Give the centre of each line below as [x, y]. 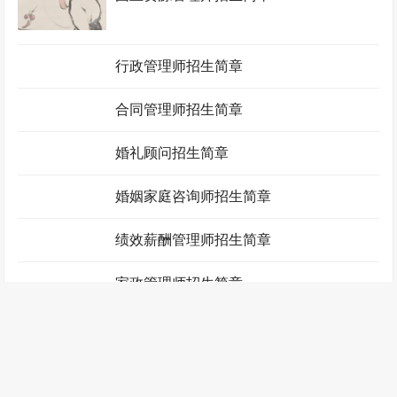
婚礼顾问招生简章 [172, 209]
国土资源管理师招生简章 [194, 23]
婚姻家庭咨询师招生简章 [194, 280]
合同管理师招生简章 [179, 166]
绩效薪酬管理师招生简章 [194, 352]
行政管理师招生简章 [179, 94]
